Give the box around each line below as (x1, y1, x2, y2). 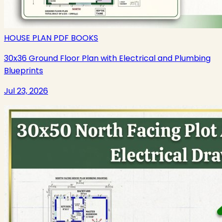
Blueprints (4, 65, 43, 77)
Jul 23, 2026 (4, 85, 48, 97)
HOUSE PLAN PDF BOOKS (4, 32, 98, 44)
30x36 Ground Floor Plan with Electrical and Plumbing (4, 53, 211, 64)
